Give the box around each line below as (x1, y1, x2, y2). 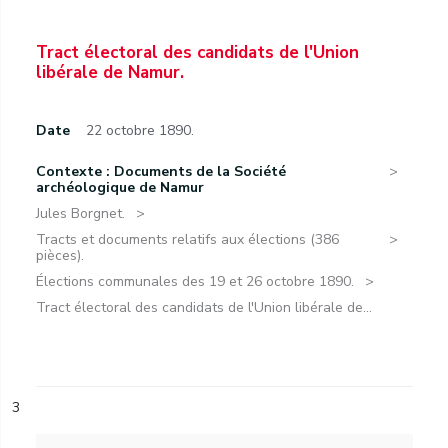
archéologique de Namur (36, 178, 204, 197)
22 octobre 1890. (86, 121, 194, 140)
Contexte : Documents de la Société (36, 162, 286, 181)
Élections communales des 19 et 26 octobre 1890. (36, 272, 354, 291)
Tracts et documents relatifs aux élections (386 (36, 230, 339, 249)
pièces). (36, 246, 84, 265)
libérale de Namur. (36, 61, 184, 84)
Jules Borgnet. (36, 204, 125, 223)
